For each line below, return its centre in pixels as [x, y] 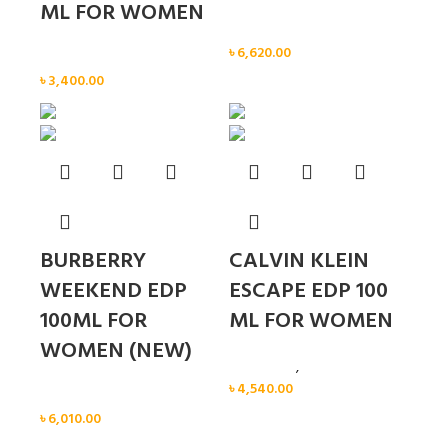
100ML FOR [93, 322]
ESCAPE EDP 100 [308, 292]
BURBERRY [93, 262]
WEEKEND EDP [113, 292]
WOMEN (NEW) [116, 352]
